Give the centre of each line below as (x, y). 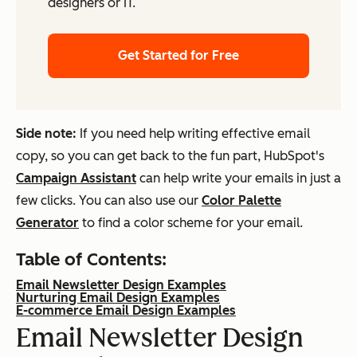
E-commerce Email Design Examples (126, 311)
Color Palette (241, 201)
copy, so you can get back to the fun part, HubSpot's (170, 156)
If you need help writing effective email (195, 134)
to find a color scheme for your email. (191, 223)
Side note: (48, 134)
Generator (47, 223)
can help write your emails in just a (239, 178)
